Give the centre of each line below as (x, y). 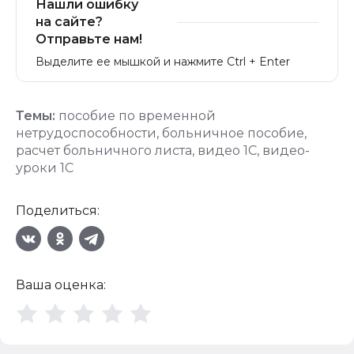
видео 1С (227, 151)
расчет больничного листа (104, 151)
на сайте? (69, 22)
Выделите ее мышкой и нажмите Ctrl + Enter (163, 62)
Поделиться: (58, 211)
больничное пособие (233, 133)
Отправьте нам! (89, 39)
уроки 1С (45, 168)
